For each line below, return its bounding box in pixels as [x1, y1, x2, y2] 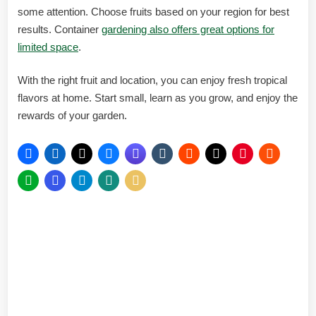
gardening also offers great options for [102, 23, 274, 35]
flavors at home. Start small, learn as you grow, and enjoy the [18, 92, 298, 104]
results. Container [18, 23, 102, 35]
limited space [18, 40, 78, 53]
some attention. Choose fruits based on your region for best [18, 5, 289, 18]
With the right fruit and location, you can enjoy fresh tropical [18, 74, 287, 87]
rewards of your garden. [18, 109, 127, 122]
